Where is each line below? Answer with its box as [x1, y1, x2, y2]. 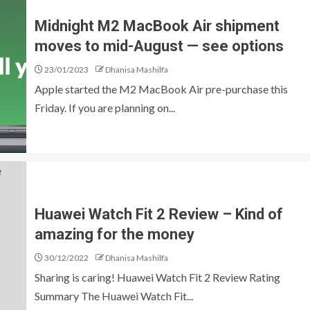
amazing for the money [35, 226, 194, 243]
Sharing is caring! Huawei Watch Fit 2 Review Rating [35, 271, 280, 284]
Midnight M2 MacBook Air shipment [35, 17, 280, 35]
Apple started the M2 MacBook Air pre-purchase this [35, 82, 288, 95]
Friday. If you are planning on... [35, 101, 175, 114]
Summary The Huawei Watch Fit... [35, 289, 193, 302]
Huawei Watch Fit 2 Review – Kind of [35, 206, 283, 223]
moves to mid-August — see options [35, 37, 284, 55]
